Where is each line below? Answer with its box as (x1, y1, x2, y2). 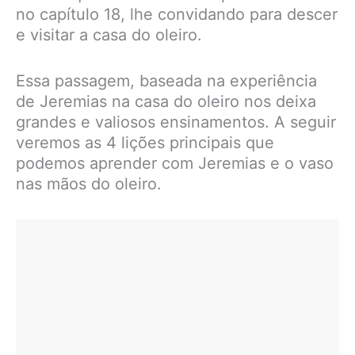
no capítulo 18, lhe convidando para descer (16, 5, 338, 25)
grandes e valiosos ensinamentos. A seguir (16, 113, 336, 132)
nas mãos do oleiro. (16, 174, 162, 194)
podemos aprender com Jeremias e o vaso (16, 154, 334, 174)
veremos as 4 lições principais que (16, 133, 274, 153)
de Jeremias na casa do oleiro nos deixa (16, 92, 316, 112)
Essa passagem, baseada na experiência (16, 71, 317, 91)
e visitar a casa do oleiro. (16, 25, 202, 45)
